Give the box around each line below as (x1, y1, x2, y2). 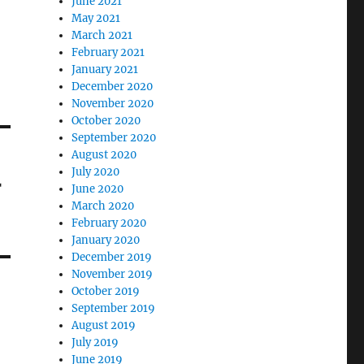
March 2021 (71, 28, 133, 42)
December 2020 (71, 80, 154, 93)
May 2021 (71, 11, 121, 25)
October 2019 (71, 284, 141, 298)
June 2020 (71, 182, 124, 196)
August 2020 (71, 148, 137, 162)
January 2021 (71, 63, 139, 76)
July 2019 (71, 336, 119, 349)
